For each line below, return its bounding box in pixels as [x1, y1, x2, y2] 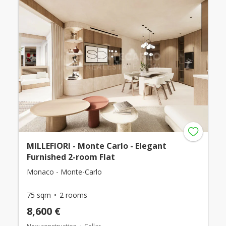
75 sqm [26, 190, 51, 200]
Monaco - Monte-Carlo [26, 167, 102, 177]
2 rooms [59, 190, 87, 200]
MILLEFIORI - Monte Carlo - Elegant [26, 140, 166, 152]
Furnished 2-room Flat [26, 151, 115, 163]
